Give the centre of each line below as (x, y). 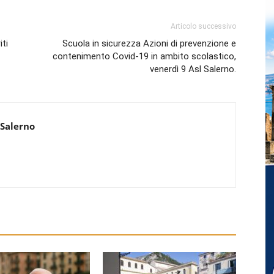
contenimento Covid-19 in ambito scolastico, (144, 56)
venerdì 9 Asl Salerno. (193, 69)
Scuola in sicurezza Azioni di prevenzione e (149, 43)
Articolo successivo (203, 26)
